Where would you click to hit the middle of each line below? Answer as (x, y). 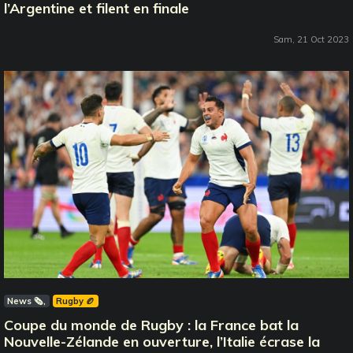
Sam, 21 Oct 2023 (311, 39)
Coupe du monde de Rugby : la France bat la (151, 325)
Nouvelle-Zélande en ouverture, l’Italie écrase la (162, 341)
